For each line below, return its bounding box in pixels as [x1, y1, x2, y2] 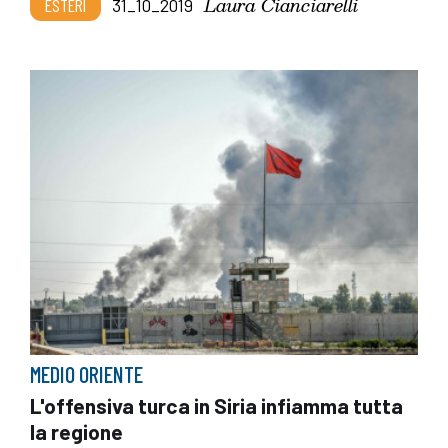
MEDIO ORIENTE [30, 360, 143, 387]
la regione [30, 418, 123, 444]
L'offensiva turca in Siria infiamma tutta [30, 392, 403, 418]
